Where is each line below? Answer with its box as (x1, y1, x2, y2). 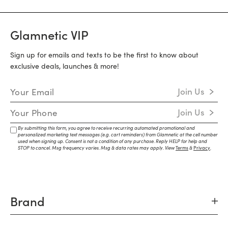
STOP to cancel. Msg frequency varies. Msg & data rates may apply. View (18, 144, 176, 151)
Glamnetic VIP (10, 26, 89, 43)
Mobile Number (10, 102, 61, 112)
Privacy (193, 144, 210, 151)
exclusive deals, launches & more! (10, 60, 119, 71)
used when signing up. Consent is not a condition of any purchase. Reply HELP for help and (18, 137, 207, 144)
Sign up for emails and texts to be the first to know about (10, 49, 198, 60)
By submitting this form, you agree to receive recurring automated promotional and (18, 124, 195, 131)
